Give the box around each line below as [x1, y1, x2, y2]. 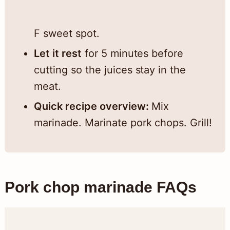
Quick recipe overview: [33, 100, 149, 113]
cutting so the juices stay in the [33, 64, 186, 76]
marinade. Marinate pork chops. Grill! [33, 117, 213, 129]
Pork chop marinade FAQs [4, 179, 197, 196]
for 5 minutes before [81, 47, 184, 60]
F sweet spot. [33, 27, 100, 40]
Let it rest [33, 47, 82, 60]
